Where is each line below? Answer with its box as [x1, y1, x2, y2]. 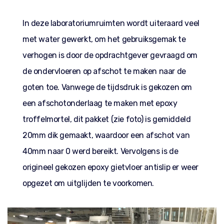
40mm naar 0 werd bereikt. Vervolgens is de [22, 146, 178, 156]
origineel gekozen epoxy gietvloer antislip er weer [22, 162, 199, 172]
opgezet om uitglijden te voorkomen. [22, 178, 156, 188]
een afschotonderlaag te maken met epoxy [22, 98, 177, 108]
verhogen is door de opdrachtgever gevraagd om [22, 50, 198, 60]
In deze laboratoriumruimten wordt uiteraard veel [22, 18, 199, 28]
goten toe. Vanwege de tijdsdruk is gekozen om [22, 82, 192, 92]
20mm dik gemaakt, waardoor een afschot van [22, 130, 190, 140]
